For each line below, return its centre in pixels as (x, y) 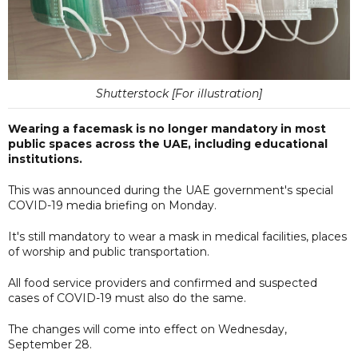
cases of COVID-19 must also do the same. (127, 298)
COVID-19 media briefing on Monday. (112, 205)
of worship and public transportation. (109, 251)
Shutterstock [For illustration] (179, 93)
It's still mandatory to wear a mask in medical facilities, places (177, 236)
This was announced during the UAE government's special (171, 190)
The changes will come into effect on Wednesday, (147, 329)
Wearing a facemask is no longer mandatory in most (167, 128)
